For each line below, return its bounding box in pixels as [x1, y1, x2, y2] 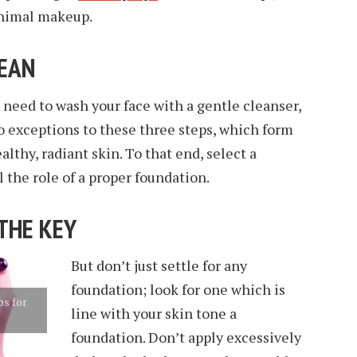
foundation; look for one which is [71, 280, 285, 300]
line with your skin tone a [71, 304, 237, 324]
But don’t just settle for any [71, 256, 247, 276]
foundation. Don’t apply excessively [71, 328, 301, 347]
